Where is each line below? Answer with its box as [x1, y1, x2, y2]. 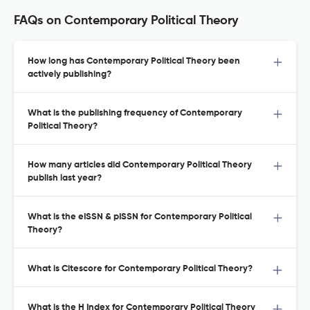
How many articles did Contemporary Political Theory [28, 161, 252, 170]
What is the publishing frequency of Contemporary [28, 109, 242, 118]
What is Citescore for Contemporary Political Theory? [28, 264, 253, 274]
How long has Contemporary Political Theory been [28, 57, 240, 66]
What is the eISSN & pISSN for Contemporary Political [28, 212, 252, 222]
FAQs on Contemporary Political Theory [14, 15, 238, 28]
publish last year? [28, 174, 102, 183]
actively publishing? [28, 70, 111, 80]
